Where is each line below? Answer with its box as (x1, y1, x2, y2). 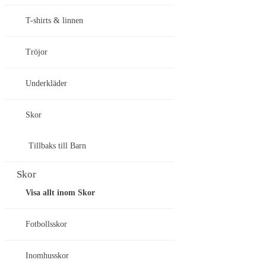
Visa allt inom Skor (26, 188, 95, 198)
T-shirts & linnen (26, 16, 83, 26)
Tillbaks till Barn (28, 141, 86, 151)
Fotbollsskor (26, 220, 67, 229)
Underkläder (26, 79, 67, 88)
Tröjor (26, 47, 47, 57)
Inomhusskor (26, 251, 69, 261)
